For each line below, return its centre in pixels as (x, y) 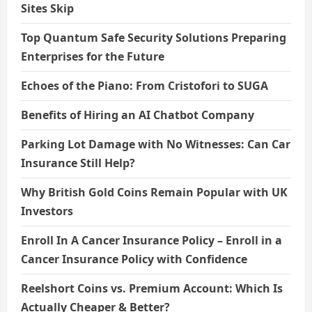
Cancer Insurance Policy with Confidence (134, 259)
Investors (47, 211)
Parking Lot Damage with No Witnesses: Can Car (156, 145)
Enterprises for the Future (93, 57)
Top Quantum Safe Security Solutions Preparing (154, 38)
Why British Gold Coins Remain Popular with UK (154, 193)
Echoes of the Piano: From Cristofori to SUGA (145, 86)
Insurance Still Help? (78, 163)
